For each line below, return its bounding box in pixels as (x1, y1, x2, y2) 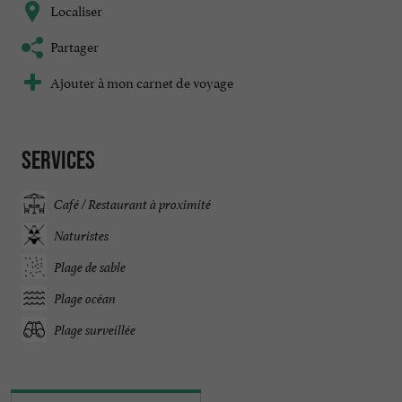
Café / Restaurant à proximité (54, 195, 211, 213)
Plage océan (54, 289, 116, 307)
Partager (50, 35, 99, 57)
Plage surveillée (54, 320, 135, 338)
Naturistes (54, 226, 109, 244)
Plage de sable (54, 258, 126, 275)
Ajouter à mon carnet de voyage (50, 71, 233, 92)
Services (22, 145, 95, 175)
